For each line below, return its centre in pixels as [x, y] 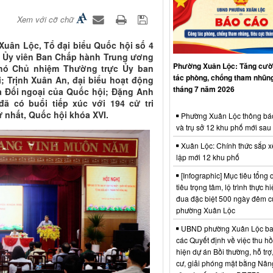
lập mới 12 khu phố [207, 157]
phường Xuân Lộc [205, 210]
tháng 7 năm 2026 [204, 89]
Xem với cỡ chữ [45, 19]
